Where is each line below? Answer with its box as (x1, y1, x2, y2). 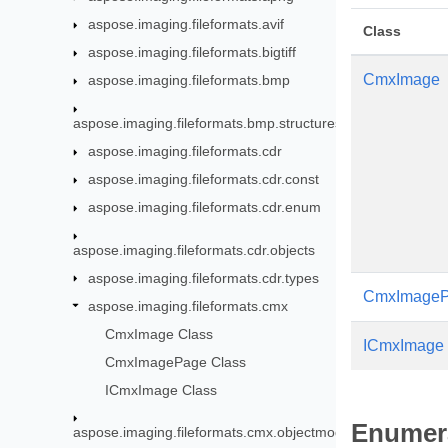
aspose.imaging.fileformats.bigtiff (88, 44, 297, 60)
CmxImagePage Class (104, 353, 246, 370)
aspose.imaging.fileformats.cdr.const (88, 170, 320, 187)
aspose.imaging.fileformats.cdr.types (88, 269, 320, 286)
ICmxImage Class (104, 381, 217, 398)
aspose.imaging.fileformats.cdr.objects (73, 241, 316, 258)
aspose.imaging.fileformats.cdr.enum (88, 198, 322, 215)
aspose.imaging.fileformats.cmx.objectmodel (73, 424, 355, 441)
